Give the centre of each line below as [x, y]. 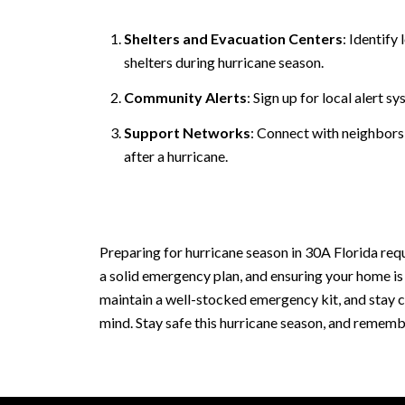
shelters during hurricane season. [223, 61]
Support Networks [187, 133]
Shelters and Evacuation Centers [233, 38]
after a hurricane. [175, 156]
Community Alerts [185, 97]
